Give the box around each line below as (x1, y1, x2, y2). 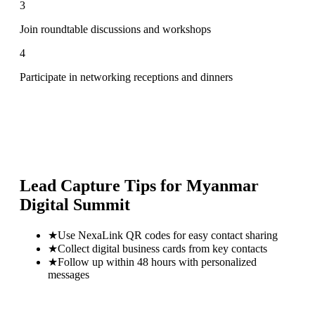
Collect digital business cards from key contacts (58, 242, 267, 255)
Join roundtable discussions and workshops (20, 22, 211, 35)
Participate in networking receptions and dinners (20, 70, 233, 83)
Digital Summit (20, 195, 130, 214)
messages (48, 268, 89, 281)
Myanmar (186, 176, 259, 195)
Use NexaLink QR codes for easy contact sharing (58, 229, 278, 241)
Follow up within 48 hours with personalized (58, 255, 257, 268)
